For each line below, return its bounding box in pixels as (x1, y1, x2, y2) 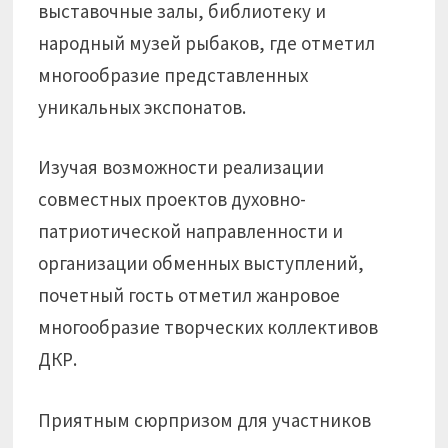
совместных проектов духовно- (38, 187, 307, 211)
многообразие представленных (38, 62, 309, 87)
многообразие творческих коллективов (38, 315, 379, 339)
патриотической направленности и (38, 219, 344, 243)
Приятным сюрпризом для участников (38, 407, 372, 432)
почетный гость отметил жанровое (38, 283, 341, 307)
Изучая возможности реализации (38, 155, 325, 179)
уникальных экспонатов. (38, 94, 247, 119)
